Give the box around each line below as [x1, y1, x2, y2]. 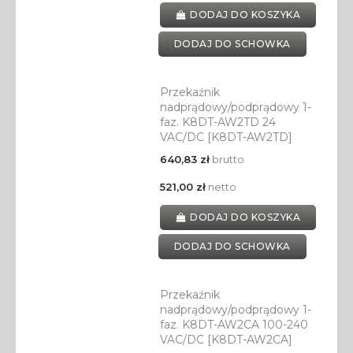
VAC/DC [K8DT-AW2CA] [159, 333, 292, 347]
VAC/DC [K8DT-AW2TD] [159, 130, 292, 145]
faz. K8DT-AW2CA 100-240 [159, 318, 308, 333]
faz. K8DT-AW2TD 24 [159, 115, 276, 130]
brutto [209, 153, 244, 166]
